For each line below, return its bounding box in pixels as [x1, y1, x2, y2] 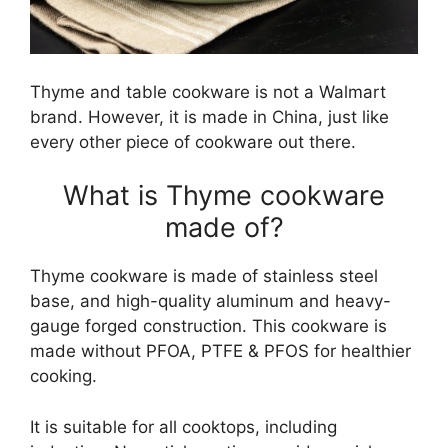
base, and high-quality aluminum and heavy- [30, 291, 391, 311]
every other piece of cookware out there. [30, 131, 356, 152]
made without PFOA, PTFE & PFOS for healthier [30, 341, 411, 361]
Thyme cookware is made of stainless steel [30, 266, 378, 286]
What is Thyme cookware [63, 179, 385, 212]
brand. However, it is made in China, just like [30, 106, 389, 127]
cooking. [30, 366, 97, 386]
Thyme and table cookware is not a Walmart [30, 81, 386, 102]
